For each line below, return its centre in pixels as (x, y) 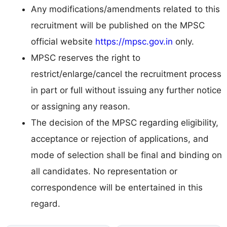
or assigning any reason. (81, 107)
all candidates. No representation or (104, 172)
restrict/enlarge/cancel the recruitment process (126, 74)
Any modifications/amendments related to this (125, 9)
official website (63, 42)
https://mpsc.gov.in (134, 42)
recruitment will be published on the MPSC (118, 26)
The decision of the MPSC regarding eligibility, (125, 123)
